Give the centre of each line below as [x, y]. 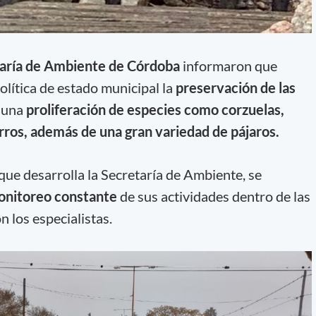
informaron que [228, 65]
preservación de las [235, 87]
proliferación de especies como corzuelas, [155, 109]
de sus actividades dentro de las [213, 196]
